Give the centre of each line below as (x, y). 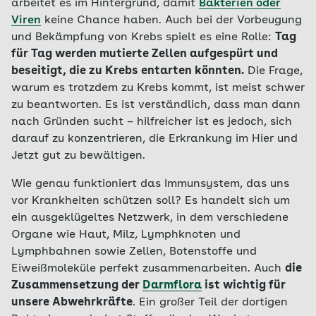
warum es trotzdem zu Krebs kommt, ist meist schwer (158, 88)
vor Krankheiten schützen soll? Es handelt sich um (151, 201)
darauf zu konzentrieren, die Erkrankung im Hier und (154, 139)
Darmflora (172, 286)
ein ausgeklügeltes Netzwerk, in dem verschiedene (150, 218)
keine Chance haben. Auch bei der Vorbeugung (171, 20)
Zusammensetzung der (77, 286)
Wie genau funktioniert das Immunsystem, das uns (150, 184)
